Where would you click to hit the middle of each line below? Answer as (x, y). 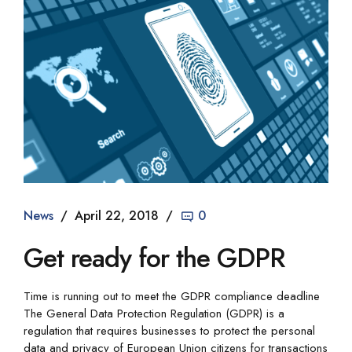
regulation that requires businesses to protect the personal (169, 330)
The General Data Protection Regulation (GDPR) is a (154, 313)
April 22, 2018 (117, 216)
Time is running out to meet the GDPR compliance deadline (176, 296)
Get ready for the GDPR (154, 258)
